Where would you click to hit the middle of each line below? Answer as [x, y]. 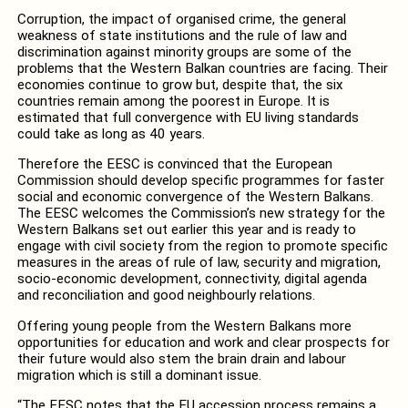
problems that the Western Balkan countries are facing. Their [202, 69]
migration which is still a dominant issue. [139, 375]
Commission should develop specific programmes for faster [200, 181]
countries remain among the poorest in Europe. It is [173, 102]
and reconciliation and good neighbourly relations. [166, 296]
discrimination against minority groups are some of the [184, 52]
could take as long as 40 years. [111, 134]
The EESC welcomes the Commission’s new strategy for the [201, 214]
